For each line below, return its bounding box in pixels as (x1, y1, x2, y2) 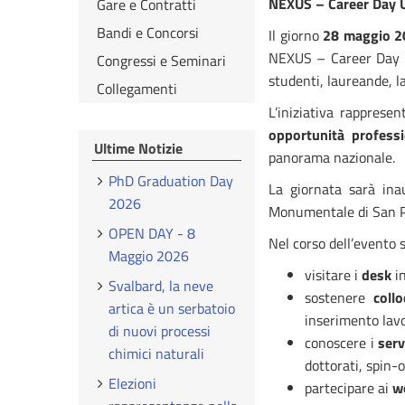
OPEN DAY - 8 (108, 222, 196, 244)
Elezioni (108, 372, 157, 394)
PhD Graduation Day (108, 170, 234, 192)
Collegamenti (97, 78, 177, 99)
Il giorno (268, 24, 324, 46)
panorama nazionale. (268, 146, 395, 168)
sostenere (305, 287, 373, 308)
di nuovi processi (108, 320, 212, 342)
